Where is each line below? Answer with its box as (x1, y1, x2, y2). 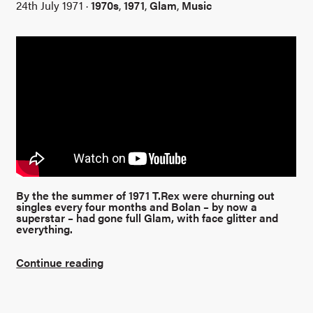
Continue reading (16, 254, 104, 270)
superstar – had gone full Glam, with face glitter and (16, 210, 279, 226)
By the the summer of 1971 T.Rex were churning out (16, 187, 275, 204)
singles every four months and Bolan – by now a (16, 198, 258, 215)
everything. (16, 221, 73, 238)
